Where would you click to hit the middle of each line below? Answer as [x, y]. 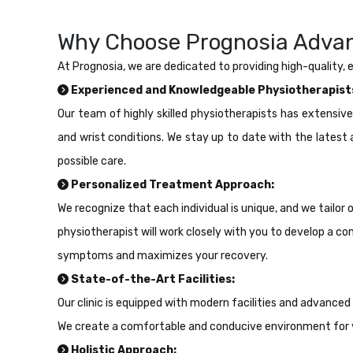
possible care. [92, 161]
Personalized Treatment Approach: [171, 184]
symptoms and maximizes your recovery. [163, 255]
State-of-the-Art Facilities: [152, 279]
